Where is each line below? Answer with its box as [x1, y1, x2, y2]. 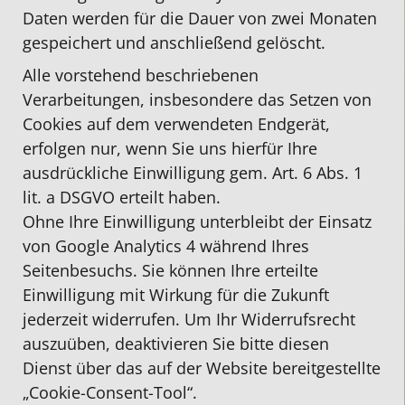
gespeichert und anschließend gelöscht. [23, 31, 325, 53]
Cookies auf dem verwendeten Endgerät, [23, 113, 330, 136]
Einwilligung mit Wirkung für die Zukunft [23, 284, 329, 306]
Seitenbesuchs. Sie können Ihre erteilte [23, 259, 318, 282]
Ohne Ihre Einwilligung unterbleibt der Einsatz [23, 211, 372, 233]
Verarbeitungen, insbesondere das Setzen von [23, 89, 372, 111]
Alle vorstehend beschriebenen [23, 64, 259, 87]
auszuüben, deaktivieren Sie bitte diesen [23, 333, 329, 355]
